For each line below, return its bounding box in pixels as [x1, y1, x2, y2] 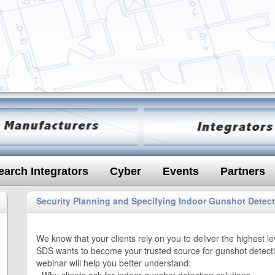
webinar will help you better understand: [36, 257, 191, 269]
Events [163, 165, 199, 177]
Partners [220, 165, 265, 177]
